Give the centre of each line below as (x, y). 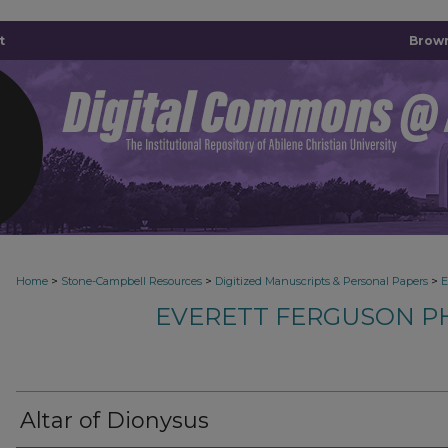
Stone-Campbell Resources (131, 281)
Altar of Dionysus (114, 420)
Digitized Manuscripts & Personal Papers (321, 281)
